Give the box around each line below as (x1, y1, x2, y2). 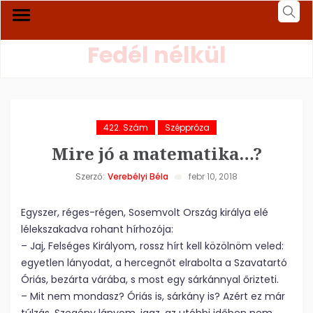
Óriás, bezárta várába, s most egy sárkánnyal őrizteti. (21, 272, 279, 286)
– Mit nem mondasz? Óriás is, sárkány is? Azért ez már (21, 289, 285, 303)
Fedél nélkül (87, 39, 226, 71)
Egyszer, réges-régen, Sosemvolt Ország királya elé (21, 205, 268, 219)
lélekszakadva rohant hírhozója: (21, 222, 173, 236)
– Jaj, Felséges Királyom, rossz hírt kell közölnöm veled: (21, 239, 284, 253)
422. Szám (103, 122, 148, 133)
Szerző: (75, 170, 105, 182)
